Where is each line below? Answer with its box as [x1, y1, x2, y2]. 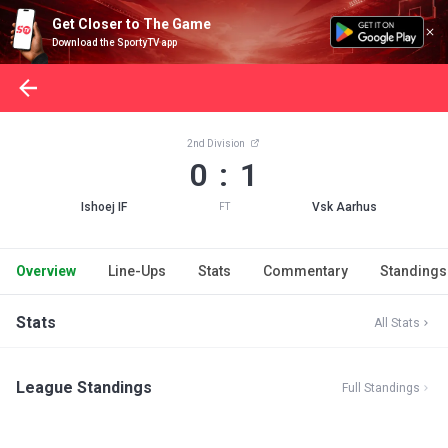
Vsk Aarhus [312, 200, 377, 214]
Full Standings [342, 381, 420, 395]
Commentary [263, 263, 348, 279]
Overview [16, 263, 76, 279]
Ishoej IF [80, 200, 127, 214]
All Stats [374, 316, 420, 330]
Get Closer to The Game [52, 16, 211, 32]
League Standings [16, 378, 152, 397]
